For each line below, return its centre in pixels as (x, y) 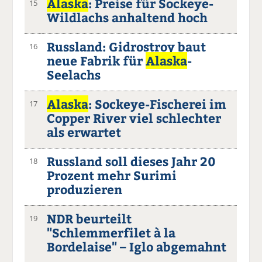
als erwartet (84, 132)
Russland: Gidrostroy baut (127, 46)
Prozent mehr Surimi (112, 175)
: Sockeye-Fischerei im (158, 104)
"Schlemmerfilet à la (111, 232)
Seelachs (74, 74)
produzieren (85, 189)
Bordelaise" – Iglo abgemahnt (137, 246)
